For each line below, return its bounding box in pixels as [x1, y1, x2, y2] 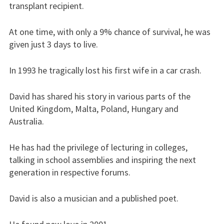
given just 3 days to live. [8, 38, 98, 50]
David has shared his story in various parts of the [8, 90, 190, 102]
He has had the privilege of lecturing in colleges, [8, 141, 187, 153]
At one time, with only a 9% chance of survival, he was [8, 26, 210, 37]
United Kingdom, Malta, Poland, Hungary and [8, 103, 178, 114]
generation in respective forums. [8, 166, 130, 178]
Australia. [8, 115, 44, 127]
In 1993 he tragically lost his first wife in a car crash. [8, 64, 201, 76]
